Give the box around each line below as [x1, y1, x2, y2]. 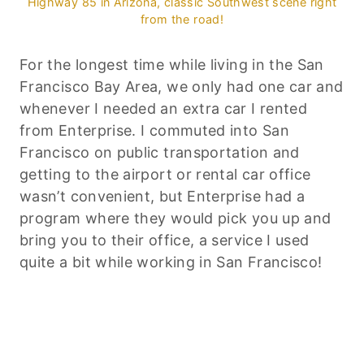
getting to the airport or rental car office [19, 165, 311, 183]
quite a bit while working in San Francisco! [19, 253, 323, 271]
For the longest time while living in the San [19, 55, 324, 73]
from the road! [140, 11, 224, 26]
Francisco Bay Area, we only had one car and [19, 77, 344, 95]
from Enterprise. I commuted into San [19, 121, 289, 139]
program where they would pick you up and [19, 209, 331, 227]
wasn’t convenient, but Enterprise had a [19, 187, 305, 205]
